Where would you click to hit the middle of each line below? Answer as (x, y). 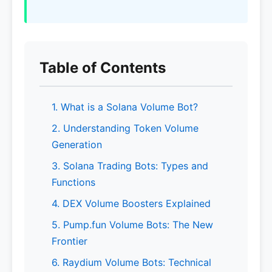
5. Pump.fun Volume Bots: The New (132, 225)
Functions (73, 182)
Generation (77, 144)
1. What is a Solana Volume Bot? (125, 107)
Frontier (70, 241)
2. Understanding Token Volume (125, 128)
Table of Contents (103, 68)
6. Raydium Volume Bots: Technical (131, 262)
